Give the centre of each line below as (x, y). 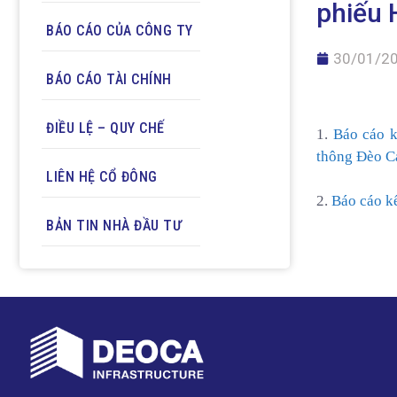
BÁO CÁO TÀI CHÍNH (109, 79)
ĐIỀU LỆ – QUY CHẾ (105, 128)
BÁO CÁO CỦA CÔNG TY (120, 30)
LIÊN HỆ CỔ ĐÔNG (102, 176)
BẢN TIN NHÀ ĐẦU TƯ (114, 225)
